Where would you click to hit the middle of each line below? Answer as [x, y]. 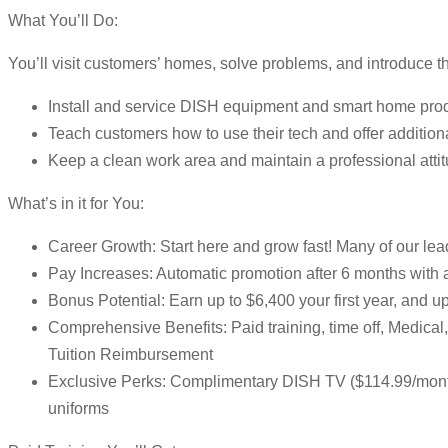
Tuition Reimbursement [130, 355]
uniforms [78, 409]
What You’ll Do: [63, 21]
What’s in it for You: [76, 204]
